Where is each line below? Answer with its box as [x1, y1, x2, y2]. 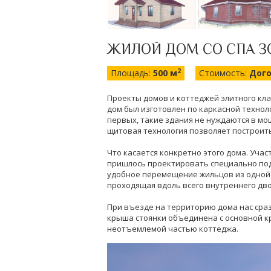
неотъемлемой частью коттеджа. [107, 223, 238, 234]
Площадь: [111, 67, 153, 79]
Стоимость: [199, 67, 249, 79]
